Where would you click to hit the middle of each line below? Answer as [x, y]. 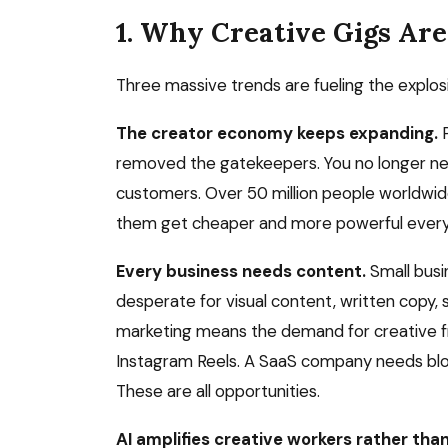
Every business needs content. [241, 271]
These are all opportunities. [218, 391]
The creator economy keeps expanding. [277, 133]
